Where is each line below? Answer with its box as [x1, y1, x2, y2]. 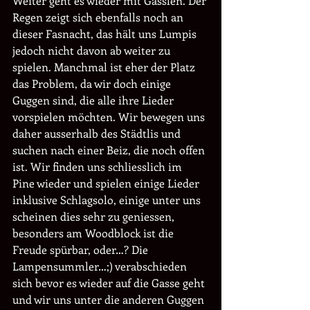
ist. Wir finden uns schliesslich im [12, 158, 185, 174]
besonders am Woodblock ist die [12, 225, 176, 240]
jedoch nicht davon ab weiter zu [12, 42, 173, 57]
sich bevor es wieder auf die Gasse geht [12, 275, 208, 290]
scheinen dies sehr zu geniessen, [12, 208, 177, 224]
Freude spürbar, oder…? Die [12, 241, 151, 257]
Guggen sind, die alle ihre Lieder [12, 92, 176, 107]
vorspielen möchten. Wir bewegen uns [12, 109, 208, 124]
